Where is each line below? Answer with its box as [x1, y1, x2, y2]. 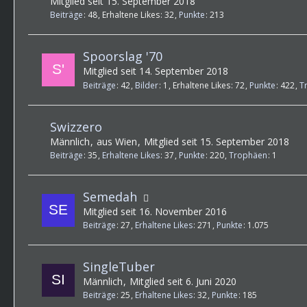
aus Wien [97, 134, 137, 148]
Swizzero [50, 118, 102, 135]
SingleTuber [83, 258, 155, 275]
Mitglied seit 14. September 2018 [83, 64, 228, 78]
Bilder [135, 79, 158, 91]
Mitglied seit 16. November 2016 [83, 204, 227, 218]
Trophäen [229, 149, 267, 161]
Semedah [83, 188, 137, 205]
